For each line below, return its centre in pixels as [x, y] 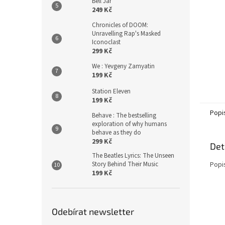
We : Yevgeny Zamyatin [123, 66]
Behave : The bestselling [124, 116]
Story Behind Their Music [125, 164]
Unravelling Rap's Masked [126, 34]
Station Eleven [111, 91]
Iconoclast [106, 42]
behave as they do [117, 133]
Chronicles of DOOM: [120, 25]
